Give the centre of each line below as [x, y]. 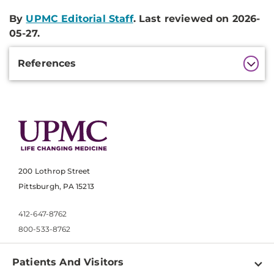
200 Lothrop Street [54, 171]
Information [47, 72]
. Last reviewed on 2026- [197, 19]
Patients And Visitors [68, 262]
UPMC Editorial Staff [80, 19]
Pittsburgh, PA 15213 [56, 187]
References [47, 63]
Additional [42, 55]
